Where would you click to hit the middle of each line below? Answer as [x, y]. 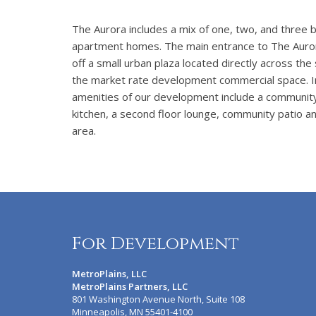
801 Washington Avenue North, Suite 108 [158, 299]
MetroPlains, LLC [109, 274]
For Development [156, 244]
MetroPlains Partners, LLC [130, 286]
